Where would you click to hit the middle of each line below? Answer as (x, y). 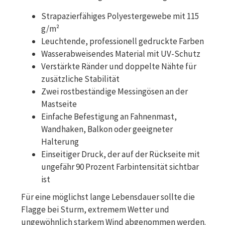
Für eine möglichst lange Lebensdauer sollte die (108, 197)
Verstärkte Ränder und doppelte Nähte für (119, 66)
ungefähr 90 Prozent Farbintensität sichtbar (120, 166)
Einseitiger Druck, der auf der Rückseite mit (121, 154)
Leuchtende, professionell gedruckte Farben (123, 41)
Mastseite (59, 104)
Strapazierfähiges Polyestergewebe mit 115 (120, 16)
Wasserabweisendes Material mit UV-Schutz (121, 53)
